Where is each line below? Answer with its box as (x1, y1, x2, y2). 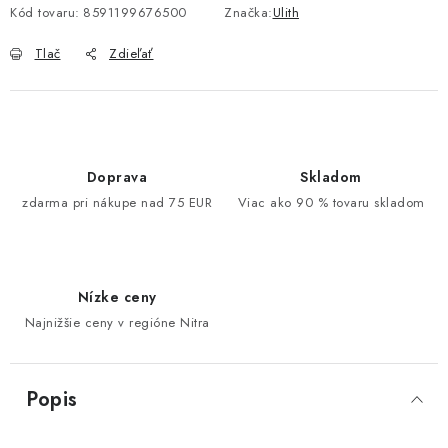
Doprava (86, 167, 148, 187)
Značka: (224, 3, 273, 22)
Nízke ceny (77, 287, 157, 307)
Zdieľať (109, 44, 154, 63)
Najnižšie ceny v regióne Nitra (24, 313, 210, 332)
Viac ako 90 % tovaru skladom (237, 193, 425, 212)
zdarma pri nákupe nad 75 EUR (22, 193, 212, 212)
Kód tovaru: (10, 3, 80, 22)
